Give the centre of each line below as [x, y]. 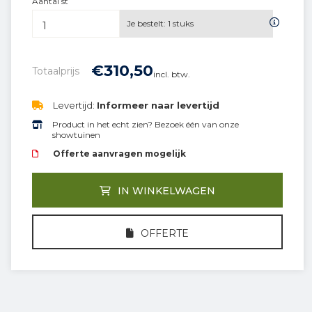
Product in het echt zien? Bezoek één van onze [146, 124]
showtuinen [77, 135]
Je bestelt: [146, 23]
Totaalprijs [56, 71]
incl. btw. [172, 74]
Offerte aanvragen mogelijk [119, 154]
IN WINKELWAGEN [166, 191]
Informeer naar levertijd [158, 105]
